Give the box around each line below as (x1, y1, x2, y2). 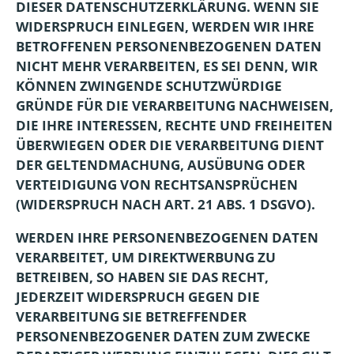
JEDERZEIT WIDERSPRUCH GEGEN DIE (16, 288, 260, 306)
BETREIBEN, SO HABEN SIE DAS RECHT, (16, 268, 269, 286)
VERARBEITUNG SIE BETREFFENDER (16, 307, 247, 326)
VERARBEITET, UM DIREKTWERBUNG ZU (16, 248, 276, 266)
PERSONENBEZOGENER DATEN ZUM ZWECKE (16, 327, 311, 345)
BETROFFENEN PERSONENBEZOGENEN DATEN (16, 37, 322, 55)
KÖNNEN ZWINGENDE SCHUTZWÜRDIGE (16, 77, 282, 95)
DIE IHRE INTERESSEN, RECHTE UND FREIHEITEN (16, 116, 333, 134)
